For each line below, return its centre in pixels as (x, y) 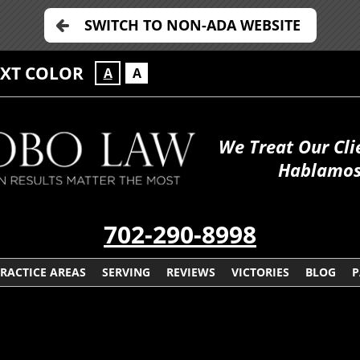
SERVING (126, 272)
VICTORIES (260, 272)
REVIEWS (190, 272)
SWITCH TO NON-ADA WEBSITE (192, 25)
